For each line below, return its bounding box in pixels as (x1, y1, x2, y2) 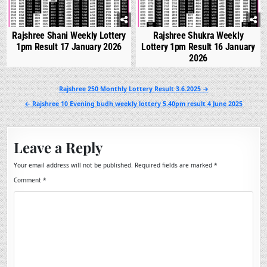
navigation (6, 94, 54, 108)
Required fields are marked (135, 160, 215, 169)
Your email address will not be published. (14, 160, 133, 169)
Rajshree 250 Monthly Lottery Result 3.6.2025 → (58, 84, 209, 93)
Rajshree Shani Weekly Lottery (12, 29, 126, 41)
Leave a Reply (14, 137, 103, 157)
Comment (14, 175, 44, 184)
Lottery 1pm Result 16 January (141, 41, 255, 52)
